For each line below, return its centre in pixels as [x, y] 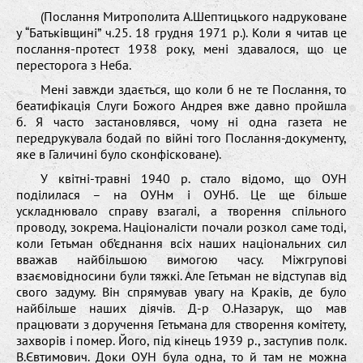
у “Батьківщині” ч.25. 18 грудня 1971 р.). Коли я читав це [181, 32]
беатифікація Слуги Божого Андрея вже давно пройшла [181, 105]
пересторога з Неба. [74, 64]
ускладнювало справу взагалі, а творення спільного [181, 210]
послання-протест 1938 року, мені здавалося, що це [181, 48]
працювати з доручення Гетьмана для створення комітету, [181, 324]
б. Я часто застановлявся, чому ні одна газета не [181, 121]
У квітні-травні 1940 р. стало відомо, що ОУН [194, 178]
